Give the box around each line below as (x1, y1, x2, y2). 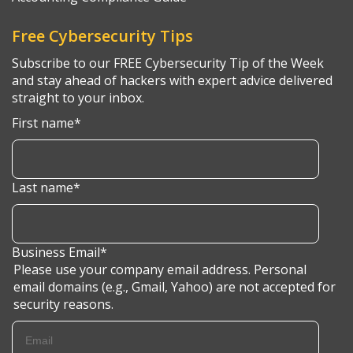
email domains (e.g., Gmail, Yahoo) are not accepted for (13, 278, 336, 296)
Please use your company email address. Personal (13, 261, 307, 279)
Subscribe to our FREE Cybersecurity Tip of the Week (12, 54, 324, 72)
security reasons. (13, 295, 113, 314)
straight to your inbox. (12, 89, 144, 107)
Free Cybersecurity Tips (12, 25, 193, 47)
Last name (12, 179, 73, 197)
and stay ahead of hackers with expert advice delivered (12, 72, 333, 90)
